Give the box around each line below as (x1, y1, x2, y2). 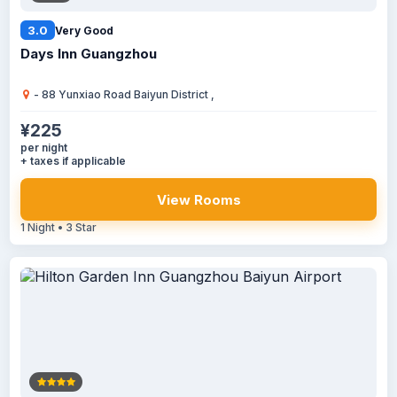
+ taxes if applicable (20, 154, 126, 167)
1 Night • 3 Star (20, 221, 97, 234)
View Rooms (156, 191, 241, 208)
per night (20, 141, 67, 154)
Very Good (55, 23, 113, 37)
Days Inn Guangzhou (20, 45, 157, 62)
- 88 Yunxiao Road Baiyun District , (31, 88, 214, 101)
